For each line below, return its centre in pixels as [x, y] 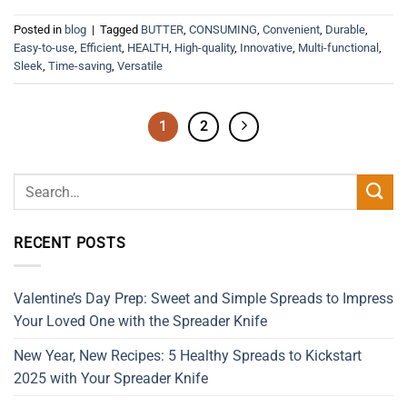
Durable [345, 29]
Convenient [291, 29]
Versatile [140, 65]
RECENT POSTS [70, 243]
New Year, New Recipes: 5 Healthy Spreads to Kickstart [188, 355]
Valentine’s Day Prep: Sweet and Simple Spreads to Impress [203, 298]
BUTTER [162, 29]
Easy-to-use [44, 47]
